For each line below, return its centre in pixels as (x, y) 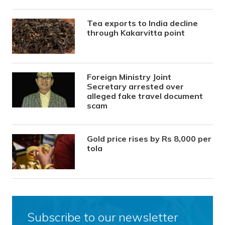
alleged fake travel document (145, 96)
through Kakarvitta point (136, 33)
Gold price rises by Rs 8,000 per (149, 139)
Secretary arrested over (136, 87)
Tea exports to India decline (143, 23)
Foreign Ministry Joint (129, 77)
